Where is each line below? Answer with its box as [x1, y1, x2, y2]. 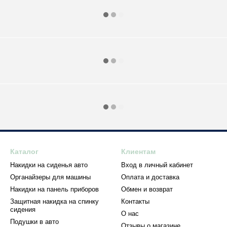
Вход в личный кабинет [121, 161, 193, 169]
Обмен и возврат [121, 185, 173, 193]
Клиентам [121, 147, 156, 156]
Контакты [121, 198, 149, 205]
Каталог [10, 147, 39, 156]
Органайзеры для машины [10, 173, 91, 181]
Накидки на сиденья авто [10, 161, 88, 169]
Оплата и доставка [121, 173, 179, 181]
